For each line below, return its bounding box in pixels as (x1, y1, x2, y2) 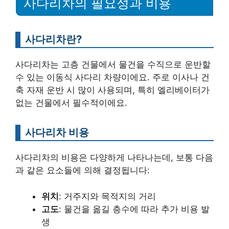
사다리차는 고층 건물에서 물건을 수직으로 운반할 (15, 59, 211, 70)
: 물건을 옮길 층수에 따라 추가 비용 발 (59, 203, 210, 214)
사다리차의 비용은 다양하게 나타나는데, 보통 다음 (15, 152, 213, 163)
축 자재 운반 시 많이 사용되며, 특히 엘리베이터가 (15, 85, 210, 96)
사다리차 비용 (25, 126, 89, 139)
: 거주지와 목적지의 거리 (59, 191, 156, 201)
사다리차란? (25, 33, 82, 46)
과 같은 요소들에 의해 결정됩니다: (15, 165, 150, 176)
